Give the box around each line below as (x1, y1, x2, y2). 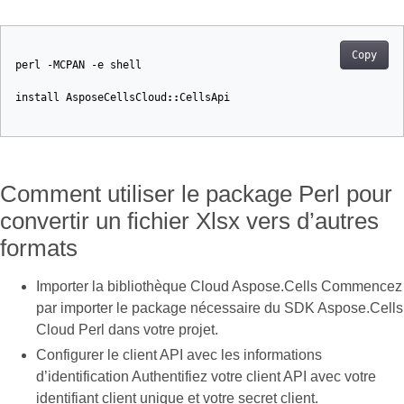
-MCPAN (47, 59, 85, 71)
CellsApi (179, 91, 230, 104)
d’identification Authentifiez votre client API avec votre (36, 369, 376, 384)
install (15, 91, 60, 104)
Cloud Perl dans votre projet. (36, 322, 218, 337)
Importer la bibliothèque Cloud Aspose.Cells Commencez (36, 279, 402, 294)
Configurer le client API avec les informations (36, 347, 322, 363)
